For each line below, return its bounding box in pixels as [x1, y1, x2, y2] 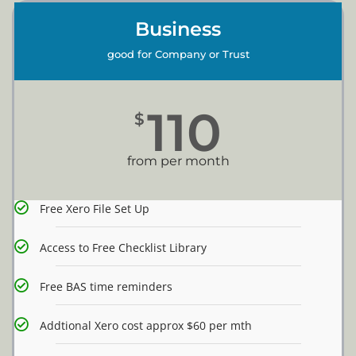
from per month [126, 153, 230, 169]
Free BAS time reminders [40, 279, 172, 295]
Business [135, 17, 221, 41]
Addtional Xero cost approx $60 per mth [40, 318, 252, 334]
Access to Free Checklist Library [40, 240, 207, 256]
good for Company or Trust [106, 48, 250, 61]
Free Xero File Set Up [40, 201, 149, 217]
